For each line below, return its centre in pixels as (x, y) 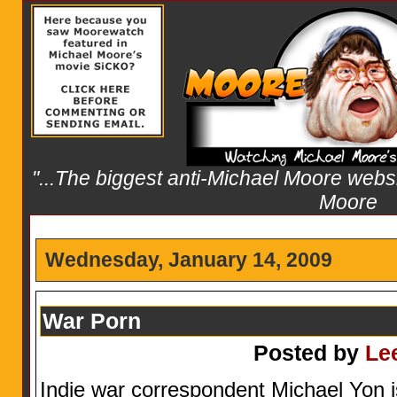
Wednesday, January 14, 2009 (188, 260)
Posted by (309, 352)
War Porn (91, 320)
